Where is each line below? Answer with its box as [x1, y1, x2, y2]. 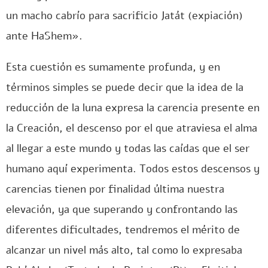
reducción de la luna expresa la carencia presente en [6, 100, 260, 115]
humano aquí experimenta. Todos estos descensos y [6, 162, 260, 176]
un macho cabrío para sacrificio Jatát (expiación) [6, 8, 243, 23]
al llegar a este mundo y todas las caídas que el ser [6, 141, 249, 156]
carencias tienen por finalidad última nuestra [6, 182, 224, 196]
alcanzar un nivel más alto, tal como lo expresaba [6, 243, 242, 257]
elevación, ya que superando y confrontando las [6, 202, 237, 217]
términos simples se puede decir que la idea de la [6, 80, 243, 95]
